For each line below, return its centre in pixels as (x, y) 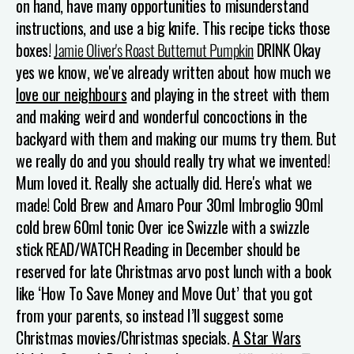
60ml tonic (104, 226)
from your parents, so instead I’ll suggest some (150, 315)
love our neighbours (72, 94)
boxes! (34, 49)
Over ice (160, 226)
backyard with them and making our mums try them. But (176, 138)
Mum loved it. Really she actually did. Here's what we (164, 182)
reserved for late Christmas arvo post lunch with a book (174, 271)
